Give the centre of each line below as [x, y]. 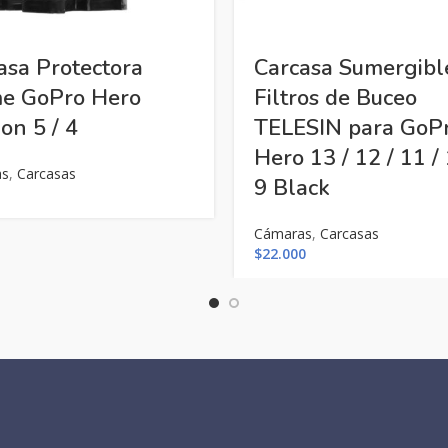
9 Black [292, 188]
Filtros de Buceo [335, 98]
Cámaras [283, 233]
